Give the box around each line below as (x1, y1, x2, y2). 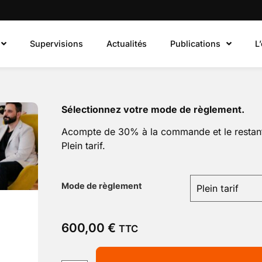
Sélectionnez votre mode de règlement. (61, 104, 244, 115)
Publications (170, 39, 220, 49)
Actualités (106, 39, 147, 49)
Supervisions (30, 39, 83, 49)
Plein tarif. (61, 140, 105, 152)
